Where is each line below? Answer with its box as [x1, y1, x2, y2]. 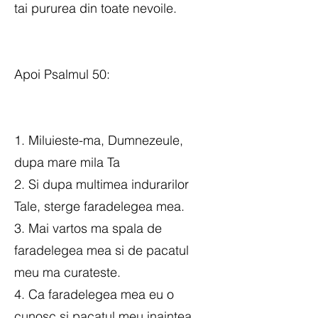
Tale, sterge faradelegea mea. [14, 198, 185, 214]
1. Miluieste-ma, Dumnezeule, [14, 132, 183, 148]
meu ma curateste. [14, 264, 121, 280]
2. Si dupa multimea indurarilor [14, 176, 189, 192]
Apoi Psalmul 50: [14, 66, 110, 82]
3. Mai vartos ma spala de [14, 220, 162, 236]
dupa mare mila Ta [14, 154, 120, 170]
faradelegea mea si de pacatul [14, 242, 189, 258]
